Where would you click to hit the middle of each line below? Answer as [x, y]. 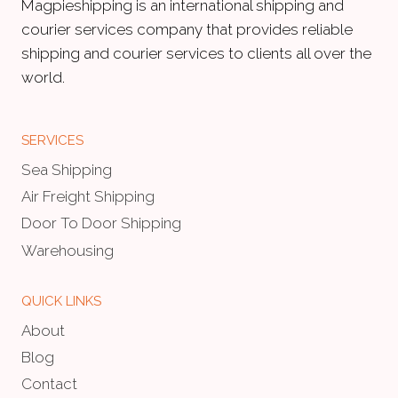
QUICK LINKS [61, 301]
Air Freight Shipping [88, 197]
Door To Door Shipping [101, 223]
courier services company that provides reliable [187, 29]
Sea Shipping [67, 169]
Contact [49, 384]
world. [43, 77]
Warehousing [68, 250]
